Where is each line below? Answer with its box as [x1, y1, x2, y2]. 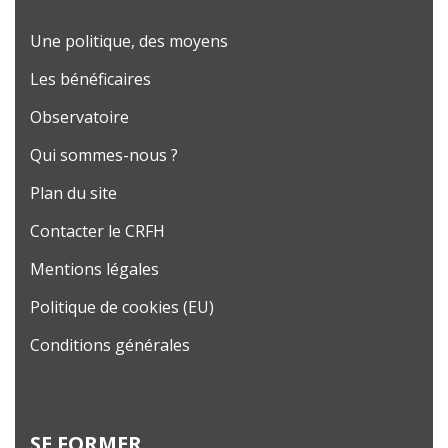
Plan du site [30, 181, 117, 204]
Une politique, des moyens [30, 29, 228, 52]
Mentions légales [30, 257, 159, 280]
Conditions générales [30, 333, 190, 356]
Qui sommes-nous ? [30, 143, 178, 166]
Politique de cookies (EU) [30, 295, 214, 318]
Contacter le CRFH [30, 219, 165, 242]
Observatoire [30, 105, 129, 128]
